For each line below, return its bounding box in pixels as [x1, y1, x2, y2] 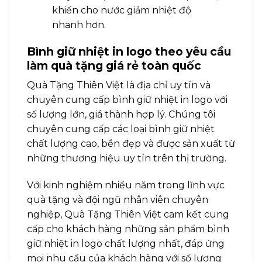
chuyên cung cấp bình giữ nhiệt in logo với [27, 94, 227, 106]
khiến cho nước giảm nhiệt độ [51, 4, 191, 16]
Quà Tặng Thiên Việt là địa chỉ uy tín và [27, 80, 211, 91]
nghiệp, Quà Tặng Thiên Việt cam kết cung [27, 208, 229, 220]
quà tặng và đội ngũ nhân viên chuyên [27, 194, 208, 205]
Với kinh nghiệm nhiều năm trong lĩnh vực [27, 179, 225, 191]
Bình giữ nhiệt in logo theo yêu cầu [27, 44, 231, 58]
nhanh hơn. [51, 19, 108, 30]
